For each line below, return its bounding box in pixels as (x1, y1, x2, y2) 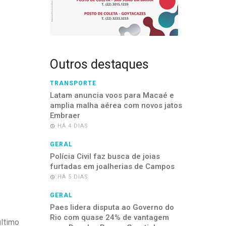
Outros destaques (49, 57, 149, 72)
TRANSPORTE (49, 80, 96, 87)
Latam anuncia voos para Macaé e (49, 91, 174, 100)
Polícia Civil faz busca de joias (49, 152, 160, 161)
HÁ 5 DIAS (57, 174, 88, 181)
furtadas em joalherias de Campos (49, 162, 175, 172)
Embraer (49, 111, 80, 121)
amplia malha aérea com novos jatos (49, 101, 182, 110)
